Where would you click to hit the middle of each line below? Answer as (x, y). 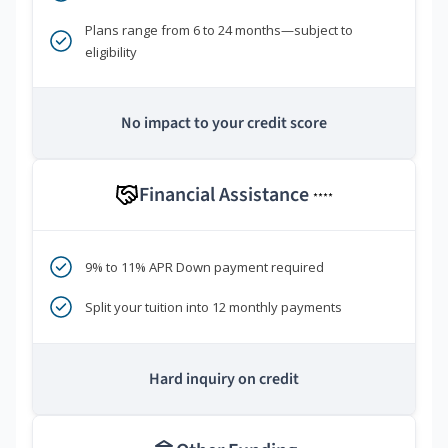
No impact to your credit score (224, 123)
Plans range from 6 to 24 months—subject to (219, 30)
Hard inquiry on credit (224, 379)
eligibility (111, 52)
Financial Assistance (226, 195)
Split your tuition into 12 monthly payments (213, 307)
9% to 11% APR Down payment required (204, 267)
